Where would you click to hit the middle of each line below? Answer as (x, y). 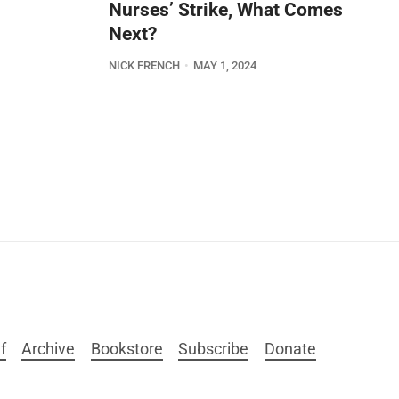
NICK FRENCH (144, 66)
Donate (290, 349)
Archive (49, 349)
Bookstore (126, 349)
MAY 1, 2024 (224, 66)
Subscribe (214, 349)
